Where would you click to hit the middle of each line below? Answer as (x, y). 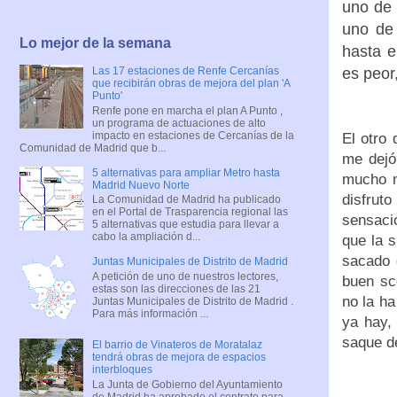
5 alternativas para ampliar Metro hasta (186, 172)
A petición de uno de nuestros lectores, (185, 276)
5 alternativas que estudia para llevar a (185, 225)
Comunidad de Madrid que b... (93, 148)
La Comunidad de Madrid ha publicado (186, 200)
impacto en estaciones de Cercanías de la (193, 135)
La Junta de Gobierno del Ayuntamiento (187, 384)
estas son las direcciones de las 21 (176, 288)
